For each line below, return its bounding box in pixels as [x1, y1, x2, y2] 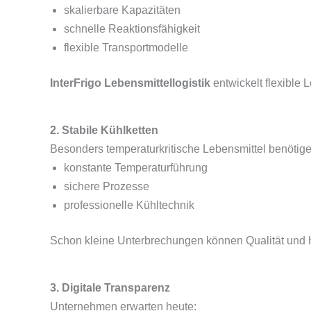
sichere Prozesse [64, 180, 149, 192]
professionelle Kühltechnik [64, 199, 194, 211]
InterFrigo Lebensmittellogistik [50, 77, 210, 89]
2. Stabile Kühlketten [50, 124, 158, 136]
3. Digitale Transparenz [50, 282, 170, 294]
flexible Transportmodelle [64, 42, 188, 53]
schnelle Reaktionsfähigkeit [64, 23, 200, 35]
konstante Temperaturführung [64, 162, 208, 174]
